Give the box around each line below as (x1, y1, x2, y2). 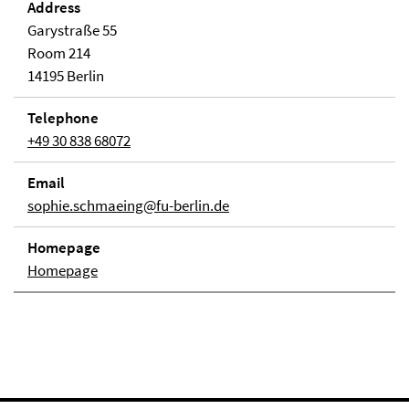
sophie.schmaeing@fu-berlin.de (27, 195, 229, 215)
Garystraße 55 (27, 20, 117, 40)
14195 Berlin (27, 66, 104, 86)
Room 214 (27, 43, 90, 63)
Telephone (27, 108, 99, 128)
